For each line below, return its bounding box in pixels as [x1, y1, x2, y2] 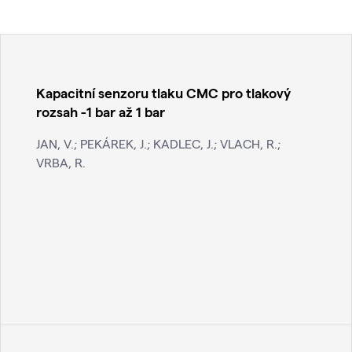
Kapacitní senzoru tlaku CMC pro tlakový [36, 84, 291, 101]
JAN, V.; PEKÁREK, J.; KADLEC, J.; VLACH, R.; [36, 136, 280, 152]
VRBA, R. [36, 155, 86, 170]
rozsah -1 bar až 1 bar [36, 103, 165, 120]
